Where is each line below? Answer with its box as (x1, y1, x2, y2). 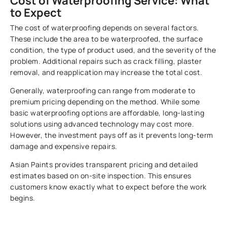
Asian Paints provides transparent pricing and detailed (10, 160, 198, 170)
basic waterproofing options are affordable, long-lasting (10, 108, 205, 118)
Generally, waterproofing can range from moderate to (10, 86, 196, 96)
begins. (10, 193, 35, 203)
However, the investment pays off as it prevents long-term (10, 130, 213, 140)
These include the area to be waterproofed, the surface (10, 34, 203, 44)
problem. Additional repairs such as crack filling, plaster (10, 56, 202, 66)
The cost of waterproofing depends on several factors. (10, 23, 199, 33)
